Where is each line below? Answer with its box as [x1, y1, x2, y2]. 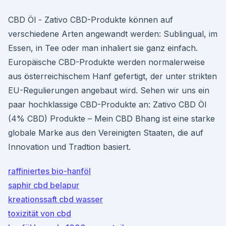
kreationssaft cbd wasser [8, 194, 103, 204]
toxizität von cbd [8, 208, 71, 218]
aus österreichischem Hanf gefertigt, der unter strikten [8, 71, 217, 81]
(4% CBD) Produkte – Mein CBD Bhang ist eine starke [8, 114, 215, 124]
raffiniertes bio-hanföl [8, 166, 91, 176]
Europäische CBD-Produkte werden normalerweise [8, 57, 205, 67]
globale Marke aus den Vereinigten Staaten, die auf [8, 128, 203, 138]
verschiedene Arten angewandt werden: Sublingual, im [8, 29, 217, 39]
